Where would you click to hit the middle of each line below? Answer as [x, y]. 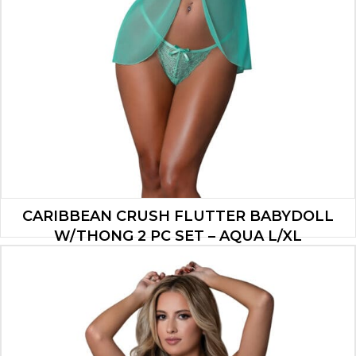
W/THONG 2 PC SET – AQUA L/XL [178, 236]
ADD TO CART [178, 304]
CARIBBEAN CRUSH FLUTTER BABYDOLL [178, 216]
